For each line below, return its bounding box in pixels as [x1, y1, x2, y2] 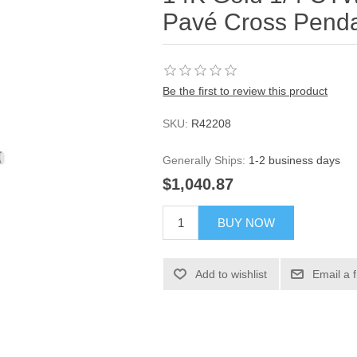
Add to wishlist [195, 268, 268, 281]
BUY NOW [218, 216, 276, 230]
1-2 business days [249, 154, 341, 167]
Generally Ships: [163, 154, 246, 167]
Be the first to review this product [163, 84, 328, 97]
